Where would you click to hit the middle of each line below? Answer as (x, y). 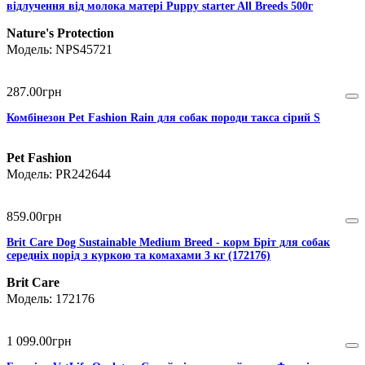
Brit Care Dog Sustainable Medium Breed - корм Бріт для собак (168, 243)
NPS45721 (84, 50)
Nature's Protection (60, 33)
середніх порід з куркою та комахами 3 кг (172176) (139, 256)
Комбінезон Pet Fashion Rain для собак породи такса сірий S (163, 118)
